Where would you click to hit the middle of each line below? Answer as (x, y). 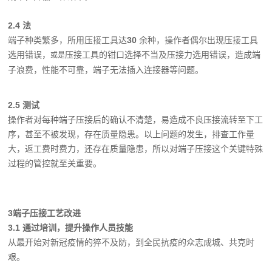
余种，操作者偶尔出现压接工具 (198, 40)
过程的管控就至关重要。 (55, 163)
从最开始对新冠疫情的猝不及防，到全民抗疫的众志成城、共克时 (131, 242)
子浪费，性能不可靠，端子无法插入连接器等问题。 (106, 70)
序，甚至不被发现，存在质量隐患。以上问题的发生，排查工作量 (131, 134)
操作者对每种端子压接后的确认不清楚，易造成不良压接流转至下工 (136, 120)
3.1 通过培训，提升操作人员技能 (71, 228)
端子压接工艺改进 (47, 213)
